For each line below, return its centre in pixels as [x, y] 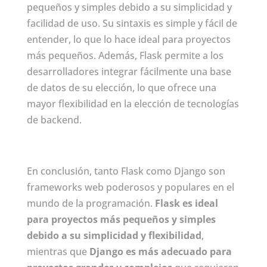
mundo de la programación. [91, 204]
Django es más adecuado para [160, 252]
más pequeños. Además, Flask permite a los [125, 56]
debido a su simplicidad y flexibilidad [114, 236]
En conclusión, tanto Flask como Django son [126, 171]
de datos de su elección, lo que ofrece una [121, 88]
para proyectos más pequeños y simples [121, 220]
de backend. [54, 120]
